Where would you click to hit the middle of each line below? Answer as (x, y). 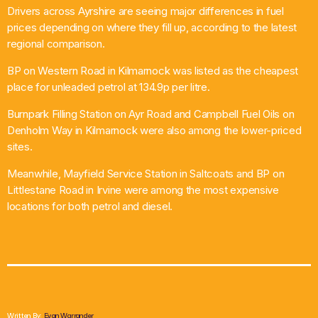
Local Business (54, 96)
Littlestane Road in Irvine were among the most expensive (143, 190)
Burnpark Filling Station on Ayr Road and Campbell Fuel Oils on (151, 114)
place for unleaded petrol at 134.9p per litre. (109, 87)
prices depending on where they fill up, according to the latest (152, 27)
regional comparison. (56, 43)
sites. (20, 146)
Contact (36, 150)
